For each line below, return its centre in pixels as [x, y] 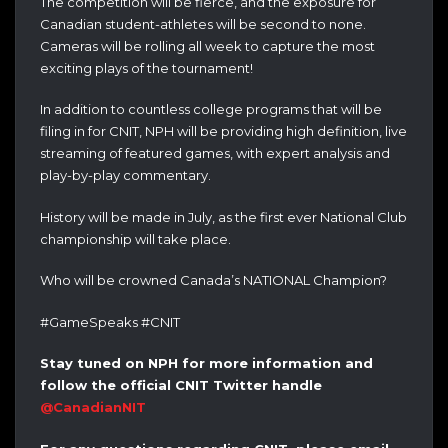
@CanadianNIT [93, 407]
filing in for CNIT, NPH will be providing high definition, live [223, 131]
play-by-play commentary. [125, 175]
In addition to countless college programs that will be [211, 109]
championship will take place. [135, 238]
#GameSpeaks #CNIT [110, 321]
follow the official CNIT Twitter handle [181, 385]
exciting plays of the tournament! [146, 67]
